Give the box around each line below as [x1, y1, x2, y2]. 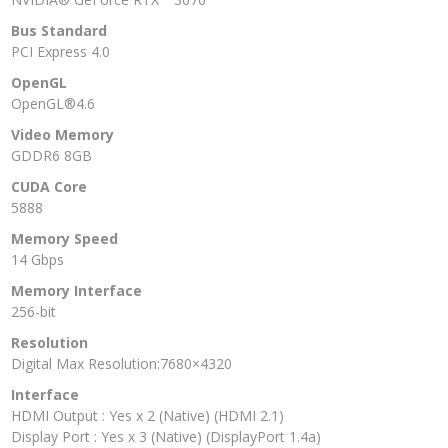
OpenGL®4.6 [11, 93, 95, 113]
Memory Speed [11, 228, 118, 248]
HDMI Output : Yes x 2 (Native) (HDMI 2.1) [11, 405, 284, 425]
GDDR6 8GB [11, 145, 92, 165]
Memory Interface [11, 280, 142, 300]
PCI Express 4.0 [11, 41, 110, 61]
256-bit [11, 301, 56, 321]
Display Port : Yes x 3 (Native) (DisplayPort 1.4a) [11, 426, 321, 446]
